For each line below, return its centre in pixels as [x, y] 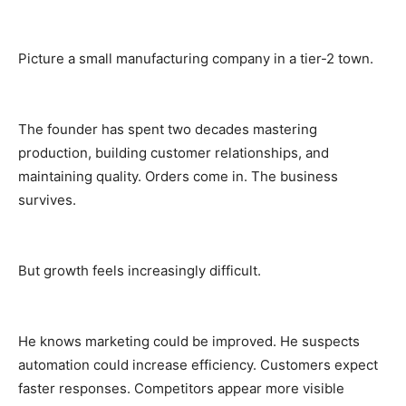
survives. [47, 199]
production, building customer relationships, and [174, 152]
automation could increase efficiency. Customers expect [198, 364]
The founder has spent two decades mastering [168, 129]
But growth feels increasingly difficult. [140, 270]
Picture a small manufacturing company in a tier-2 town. [196, 58]
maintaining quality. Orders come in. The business [178, 176]
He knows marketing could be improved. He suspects [189, 341]
